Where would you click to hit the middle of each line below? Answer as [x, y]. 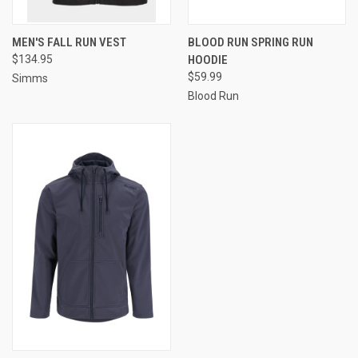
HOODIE [207, 60]
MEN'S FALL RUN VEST [69, 43]
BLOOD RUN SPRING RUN [250, 43]
